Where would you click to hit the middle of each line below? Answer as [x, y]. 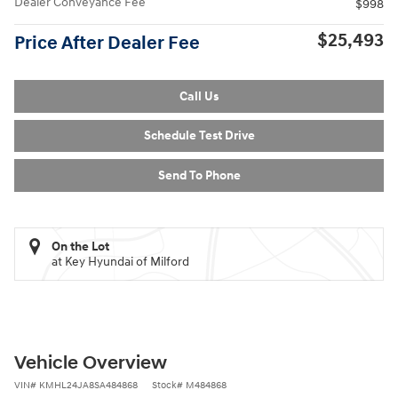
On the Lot [80, 246]
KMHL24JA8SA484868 [88, 385]
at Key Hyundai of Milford [120, 261]
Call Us [199, 96]
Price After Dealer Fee [107, 44]
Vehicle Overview [91, 363]
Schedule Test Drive [199, 136]
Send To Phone [199, 175]
